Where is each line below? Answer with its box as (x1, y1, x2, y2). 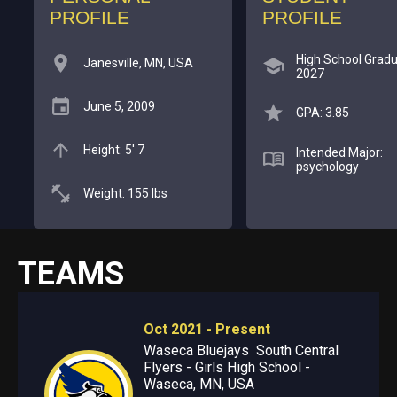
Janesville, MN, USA (82, 56, 193, 71)
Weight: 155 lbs (82, 186, 167, 201)
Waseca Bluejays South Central (143, 341, 339, 359)
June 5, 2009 (82, 99, 155, 114)
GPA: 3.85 (295, 105, 349, 121)
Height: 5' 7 (82, 143, 144, 158)
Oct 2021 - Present (143, 320, 270, 338)
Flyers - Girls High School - (143, 358, 310, 376)
